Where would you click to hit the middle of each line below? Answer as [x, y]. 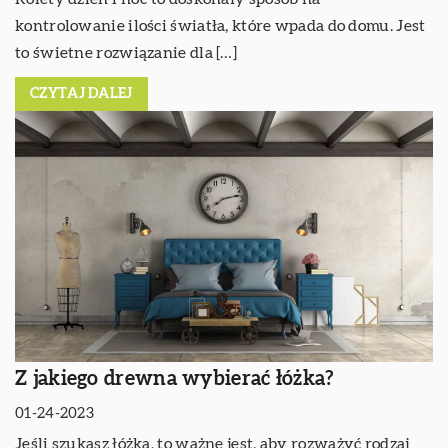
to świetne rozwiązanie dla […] [126, 53]
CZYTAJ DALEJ [81, 94]
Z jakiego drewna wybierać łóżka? [174, 378]
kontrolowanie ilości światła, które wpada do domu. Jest [220, 26]
